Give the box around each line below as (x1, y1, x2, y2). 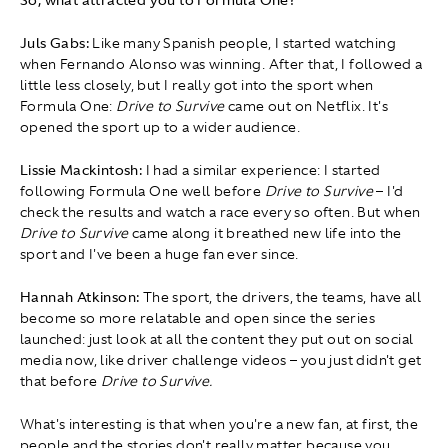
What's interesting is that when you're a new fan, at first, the (20, 414, 419, 433)
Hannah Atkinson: (20, 287, 140, 306)
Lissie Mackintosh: (20, 160, 146, 179)
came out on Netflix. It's (224, 96, 389, 115)
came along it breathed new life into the (128, 223, 402, 242)
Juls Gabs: (20, 33, 93, 52)
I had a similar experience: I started (145, 160, 381, 179)
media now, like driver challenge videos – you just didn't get (20, 350, 422, 369)
